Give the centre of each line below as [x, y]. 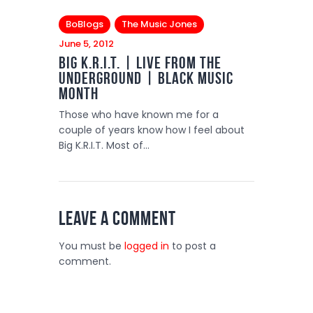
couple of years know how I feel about [152, 130]
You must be [92, 246]
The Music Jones [159, 24]
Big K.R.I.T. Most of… [104, 146]
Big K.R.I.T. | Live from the [140, 63]
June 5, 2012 [86, 43]
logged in [147, 246]
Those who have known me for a [139, 115]
